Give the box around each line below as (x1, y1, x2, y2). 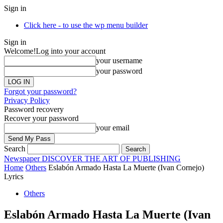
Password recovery (4, 105, 64, 113)
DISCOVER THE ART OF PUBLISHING (42, 154, 181, 163)
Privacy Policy (4, 96, 50, 105)
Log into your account (36, 47, 106, 55)
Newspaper (4, 154, 40, 163)
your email (96, 123, 129, 132)
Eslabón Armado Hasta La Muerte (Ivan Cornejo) (48, 163, 204, 172)
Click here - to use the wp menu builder (24, 21, 148, 29)
